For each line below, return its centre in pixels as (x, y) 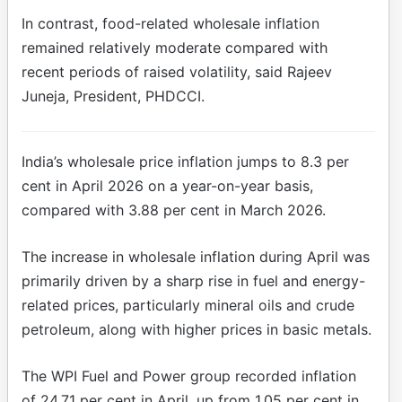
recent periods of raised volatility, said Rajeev (177, 71)
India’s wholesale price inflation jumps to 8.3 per (185, 161)
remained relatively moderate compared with (175, 47)
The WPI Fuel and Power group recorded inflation (189, 376)
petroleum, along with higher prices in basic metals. (197, 329)
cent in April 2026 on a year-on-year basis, (167, 185)
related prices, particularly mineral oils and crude (188, 305)
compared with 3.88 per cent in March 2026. (174, 210)
